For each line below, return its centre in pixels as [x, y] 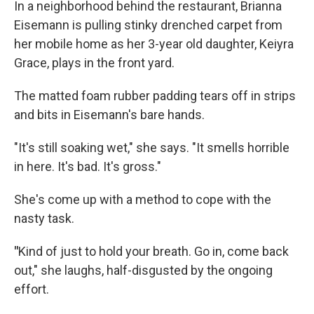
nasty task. [44, 218]
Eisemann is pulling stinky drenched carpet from [148, 25]
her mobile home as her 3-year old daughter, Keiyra [154, 44]
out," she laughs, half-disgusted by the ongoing [143, 270]
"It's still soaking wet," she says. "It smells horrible [152, 148]
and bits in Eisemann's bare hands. [109, 115]
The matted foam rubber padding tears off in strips [155, 96]
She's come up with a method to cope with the [143, 199]
